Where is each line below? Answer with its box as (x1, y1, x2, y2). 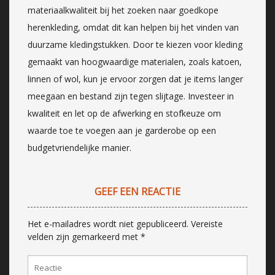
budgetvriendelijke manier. (28, 141, 131, 153)
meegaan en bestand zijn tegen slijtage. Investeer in (28, 90, 234, 102)
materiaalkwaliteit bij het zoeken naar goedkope (28, 4, 219, 16)
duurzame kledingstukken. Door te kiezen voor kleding (28, 38, 242, 50)
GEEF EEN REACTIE (95, 184, 180, 198)
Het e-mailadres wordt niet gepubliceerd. (28, 217, 188, 230)
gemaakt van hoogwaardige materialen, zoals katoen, (28, 55, 242, 68)
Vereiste (191, 217, 223, 230)
